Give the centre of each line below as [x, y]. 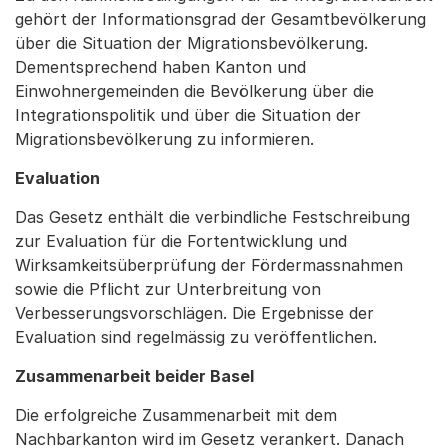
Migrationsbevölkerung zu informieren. [164, 139]
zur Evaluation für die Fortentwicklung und [181, 241]
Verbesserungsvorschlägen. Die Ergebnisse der [194, 313]
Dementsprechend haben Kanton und [160, 67]
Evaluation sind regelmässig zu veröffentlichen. [196, 337]
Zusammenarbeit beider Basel [134, 376]
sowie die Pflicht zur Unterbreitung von [168, 289]
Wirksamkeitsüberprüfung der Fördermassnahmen [209, 265]
